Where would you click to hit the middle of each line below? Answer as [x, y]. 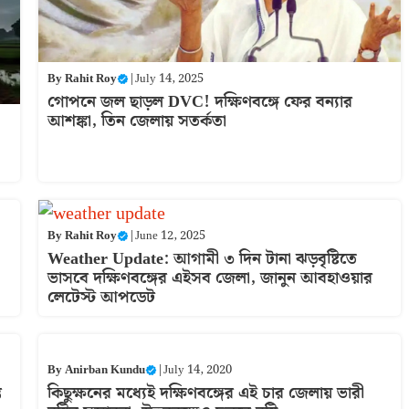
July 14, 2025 [169, 79]
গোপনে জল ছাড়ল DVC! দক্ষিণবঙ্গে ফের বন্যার [199, 102]
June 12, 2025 [170, 236]
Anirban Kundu [105, 370]
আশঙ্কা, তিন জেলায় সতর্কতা [136, 121]
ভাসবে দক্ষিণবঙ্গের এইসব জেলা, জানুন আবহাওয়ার [210, 278]
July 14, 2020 [197, 370]
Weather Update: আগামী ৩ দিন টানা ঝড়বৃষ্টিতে [202, 258]
